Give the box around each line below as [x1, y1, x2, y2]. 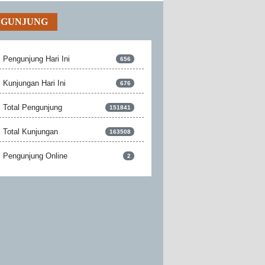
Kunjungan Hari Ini [3, 78, 66, 88]
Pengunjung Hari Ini [3, 54, 70, 63]
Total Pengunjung [3, 102, 62, 112]
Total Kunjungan [3, 127, 58, 136]
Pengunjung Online [3, 151, 67, 160]
